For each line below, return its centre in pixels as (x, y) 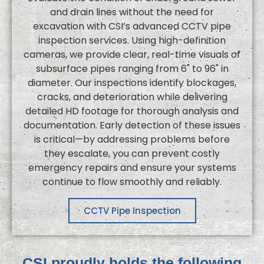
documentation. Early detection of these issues (132, 126)
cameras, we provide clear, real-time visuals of (132, 55)
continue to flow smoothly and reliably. (132, 182)
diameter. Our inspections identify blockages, (132, 83)
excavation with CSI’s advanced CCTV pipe (132, 27)
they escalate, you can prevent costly (132, 154)
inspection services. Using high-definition (132, 41)
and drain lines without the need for (132, 12)
